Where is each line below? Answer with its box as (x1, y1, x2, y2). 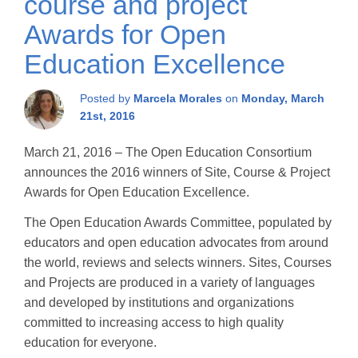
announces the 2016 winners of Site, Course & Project (24, 165, 330, 179)
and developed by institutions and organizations (24, 295, 294, 309)
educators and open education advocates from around (24, 235, 328, 249)
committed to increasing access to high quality (24, 315, 284, 329)
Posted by (80, 91, 133, 105)
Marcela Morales (133, 91, 222, 105)
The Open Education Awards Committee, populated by (24, 215, 332, 229)
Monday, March (241, 91, 324, 105)
